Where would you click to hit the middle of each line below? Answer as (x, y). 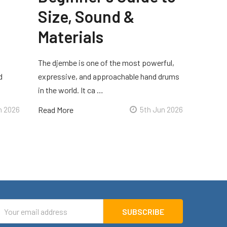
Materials (71, 37)
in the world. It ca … (71, 90)
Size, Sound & (87, 16)
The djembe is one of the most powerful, (106, 63)
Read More (56, 110)
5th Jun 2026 (161, 110)
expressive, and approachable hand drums (109, 77)
